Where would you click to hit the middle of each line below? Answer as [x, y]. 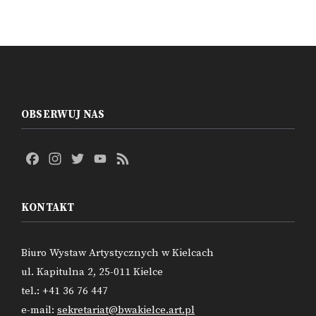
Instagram [90, 158]
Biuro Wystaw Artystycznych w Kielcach [117, 253]
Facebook [66, 158]
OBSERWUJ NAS [63, 114]
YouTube [131, 158]
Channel [130, 175]
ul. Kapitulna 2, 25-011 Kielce [92, 272]
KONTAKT [48, 207]
